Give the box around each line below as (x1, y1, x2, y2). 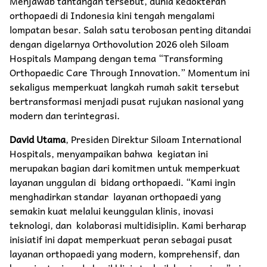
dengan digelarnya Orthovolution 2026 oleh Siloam (10, 35, 229, 51)
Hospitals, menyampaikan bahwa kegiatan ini (10, 145, 208, 161)
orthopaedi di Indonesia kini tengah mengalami (10, 7, 215, 23)
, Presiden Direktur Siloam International (66, 131, 241, 147)
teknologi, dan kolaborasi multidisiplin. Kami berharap (10, 216, 246, 232)
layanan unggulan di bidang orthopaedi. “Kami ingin (10, 173, 235, 190)
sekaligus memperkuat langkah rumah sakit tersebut (10, 78, 240, 94)
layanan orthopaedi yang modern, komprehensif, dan (10, 245, 240, 261)
